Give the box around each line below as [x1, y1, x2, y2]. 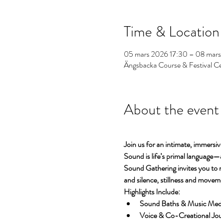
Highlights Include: [123, 186, 180, 197]
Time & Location [123, 21, 220, 42]
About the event [123, 99, 219, 120]
